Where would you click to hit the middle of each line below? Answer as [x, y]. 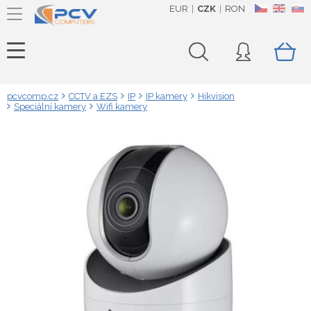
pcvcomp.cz [33, 96]
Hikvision [216, 96]
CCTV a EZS [93, 96]
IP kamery [167, 96]
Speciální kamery [50, 107]
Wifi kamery [122, 107]
